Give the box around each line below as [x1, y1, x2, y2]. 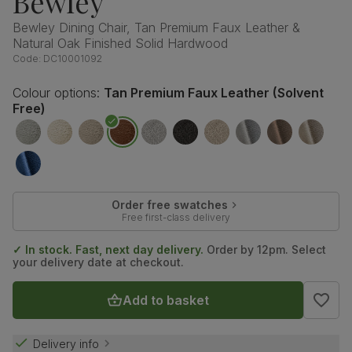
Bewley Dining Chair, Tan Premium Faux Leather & [13, 20, 300, 36]
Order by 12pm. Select [203, 243, 326, 257]
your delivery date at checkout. [13, 255, 184, 269]
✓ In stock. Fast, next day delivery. [13, 243, 203, 257]
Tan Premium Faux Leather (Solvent [104, 85, 324, 101]
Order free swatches [111, 198, 228, 212]
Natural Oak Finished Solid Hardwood [13, 35, 228, 52]
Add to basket [122, 292, 209, 309]
